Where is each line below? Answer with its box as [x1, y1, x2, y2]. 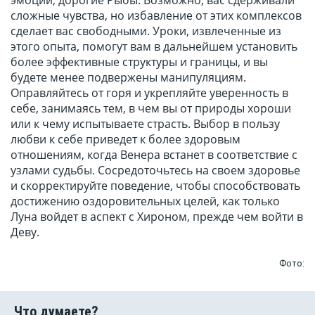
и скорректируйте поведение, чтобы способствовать [11, 178, 300, 194]
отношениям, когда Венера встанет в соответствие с [11, 147, 297, 163]
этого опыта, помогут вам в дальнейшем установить [11, 39, 297, 55]
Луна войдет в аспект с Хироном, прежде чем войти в [11, 209, 303, 225]
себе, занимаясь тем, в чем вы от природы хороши [11, 101, 291, 117]
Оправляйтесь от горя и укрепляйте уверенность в [11, 85, 288, 101]
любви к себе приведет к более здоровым [11, 131, 240, 148]
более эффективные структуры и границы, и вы [11, 54, 268, 70]
